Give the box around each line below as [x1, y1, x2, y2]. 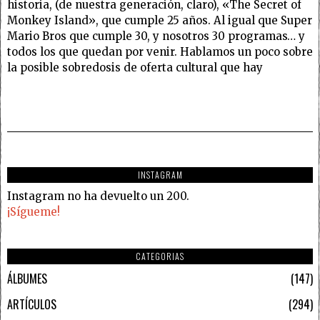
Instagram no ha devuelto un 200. [7, 189, 189, 203]
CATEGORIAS [136, 249, 184, 262]
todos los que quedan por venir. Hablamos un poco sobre [7, 44, 313, 59]
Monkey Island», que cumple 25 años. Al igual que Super [7, 13, 312, 27]
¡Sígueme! [7, 204, 60, 219]
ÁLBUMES [7, 269, 47, 287]
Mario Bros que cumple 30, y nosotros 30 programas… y [7, 29, 305, 43]
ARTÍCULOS [7, 295, 56, 313]
